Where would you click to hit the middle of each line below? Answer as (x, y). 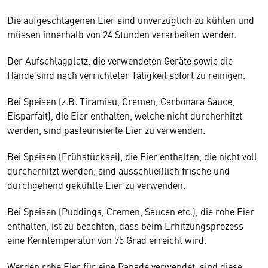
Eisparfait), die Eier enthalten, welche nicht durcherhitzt (125, 115)
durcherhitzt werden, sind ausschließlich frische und (118, 170)
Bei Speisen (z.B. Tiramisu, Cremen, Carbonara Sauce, (121, 101)
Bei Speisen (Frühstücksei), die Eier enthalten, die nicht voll (132, 156)
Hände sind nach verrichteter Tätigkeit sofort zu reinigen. (127, 75)
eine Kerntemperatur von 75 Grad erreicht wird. (107, 240)
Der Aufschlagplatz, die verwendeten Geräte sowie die (120, 60)
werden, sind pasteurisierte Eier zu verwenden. (106, 130)
